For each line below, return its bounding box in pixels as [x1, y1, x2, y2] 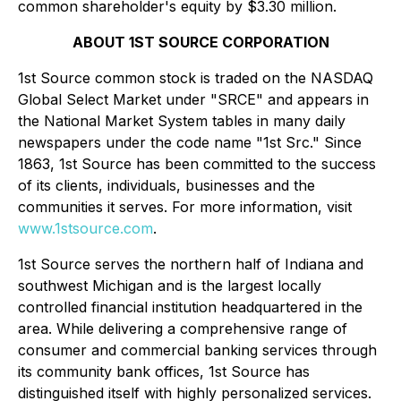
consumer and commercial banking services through [18, 341, 377, 359]
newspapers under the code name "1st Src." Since [18, 133, 362, 151]
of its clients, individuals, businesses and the [18, 176, 315, 194]
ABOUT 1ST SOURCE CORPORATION [72, 33, 329, 51]
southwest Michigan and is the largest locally [18, 277, 321, 294]
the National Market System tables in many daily [18, 112, 346, 130]
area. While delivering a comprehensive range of [18, 320, 347, 337]
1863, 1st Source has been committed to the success [18, 155, 376, 173]
